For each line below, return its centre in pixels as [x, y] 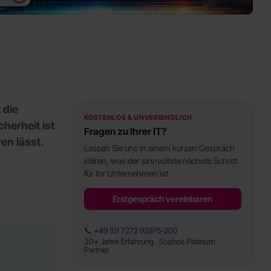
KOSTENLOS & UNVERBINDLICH [138, 117]
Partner [96, 250]
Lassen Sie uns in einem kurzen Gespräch [159, 148]
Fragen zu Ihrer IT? [125, 131]
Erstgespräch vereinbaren [163, 199]
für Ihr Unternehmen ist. [127, 173]
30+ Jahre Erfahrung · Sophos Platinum [149, 241]
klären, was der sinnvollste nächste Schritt [160, 161]
